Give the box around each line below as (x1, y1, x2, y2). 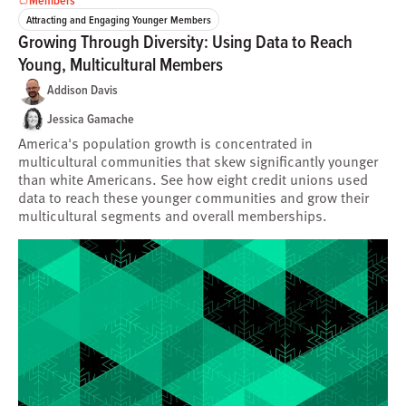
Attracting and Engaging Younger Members (26, 11, 211, 27)
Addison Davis (47, 81, 118, 100)
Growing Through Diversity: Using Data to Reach (18, 28, 353, 54)
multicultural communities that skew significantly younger (18, 150, 378, 172)
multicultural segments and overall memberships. (18, 204, 327, 227)
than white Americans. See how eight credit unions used (18, 168, 368, 190)
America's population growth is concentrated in (18, 131, 313, 154)
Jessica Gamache (47, 110, 134, 129)
